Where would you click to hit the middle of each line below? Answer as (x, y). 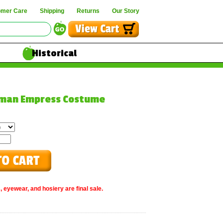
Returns (88, 11)
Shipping (52, 11)
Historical (54, 53)
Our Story (126, 11)
